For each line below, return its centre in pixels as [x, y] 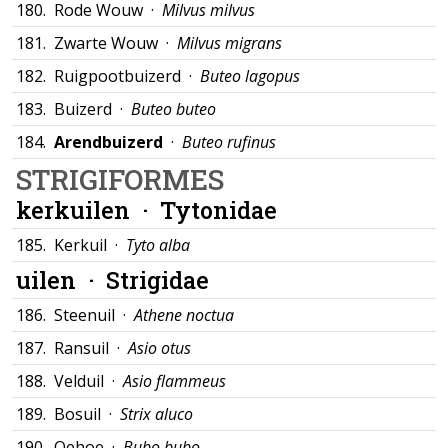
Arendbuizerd [108, 142]
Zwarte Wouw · [115, 43]
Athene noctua [184, 315]
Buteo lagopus [250, 76]
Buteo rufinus [229, 142]
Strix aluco [156, 414]
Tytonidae [218, 209]
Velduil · [88, 381]
